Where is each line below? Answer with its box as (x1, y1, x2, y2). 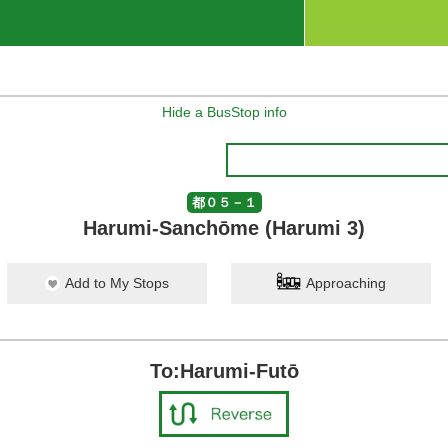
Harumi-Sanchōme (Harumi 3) (83, 217, 365, 239)
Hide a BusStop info (161, 104, 287, 120)
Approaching (306, 275, 386, 291)
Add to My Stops (65, 275, 169, 291)
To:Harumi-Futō (149, 360, 299, 382)
